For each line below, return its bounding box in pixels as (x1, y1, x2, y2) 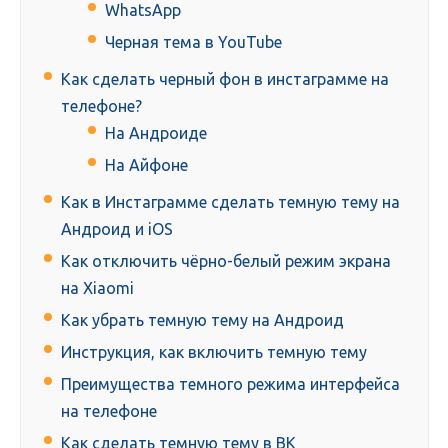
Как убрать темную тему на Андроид (61, 311, 344, 330)
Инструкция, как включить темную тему (61, 343, 367, 362)
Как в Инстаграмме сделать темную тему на (61, 193, 400, 212)
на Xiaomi (61, 279, 134, 298)
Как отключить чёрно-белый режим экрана (61, 252, 391, 271)
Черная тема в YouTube (105, 33, 282, 52)
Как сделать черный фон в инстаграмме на (61, 70, 389, 89)
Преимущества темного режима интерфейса (61, 375, 400, 394)
